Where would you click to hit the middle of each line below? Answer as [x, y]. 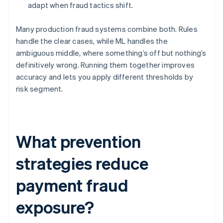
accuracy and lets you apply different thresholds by [105, 77]
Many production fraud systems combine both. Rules [107, 29]
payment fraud [72, 185]
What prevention [78, 141]
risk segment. [40, 89]
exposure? [55, 207]
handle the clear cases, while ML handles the [92, 41]
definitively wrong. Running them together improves [106, 65]
